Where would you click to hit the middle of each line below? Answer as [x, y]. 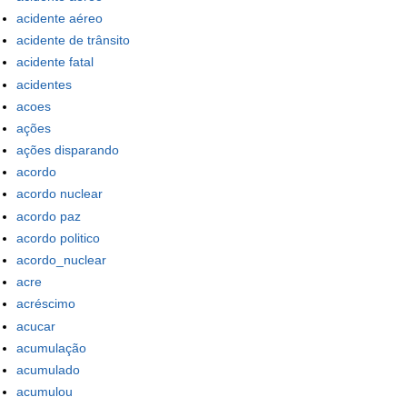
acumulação [51, 347]
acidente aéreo [60, 18]
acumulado [48, 369]
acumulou [45, 392]
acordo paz [49, 216]
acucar [36, 326]
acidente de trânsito [73, 40]
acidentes [44, 84]
